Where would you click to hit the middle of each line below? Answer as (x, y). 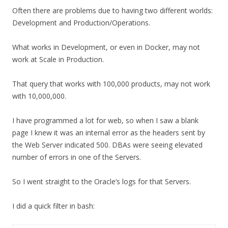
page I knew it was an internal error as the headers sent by (109, 133)
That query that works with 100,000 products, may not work (111, 84)
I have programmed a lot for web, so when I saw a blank (105, 120)
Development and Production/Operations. (81, 23)
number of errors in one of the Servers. (77, 157)
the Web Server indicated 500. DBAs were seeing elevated (107, 145)
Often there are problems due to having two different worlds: (112, 10)
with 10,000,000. (39, 96)
